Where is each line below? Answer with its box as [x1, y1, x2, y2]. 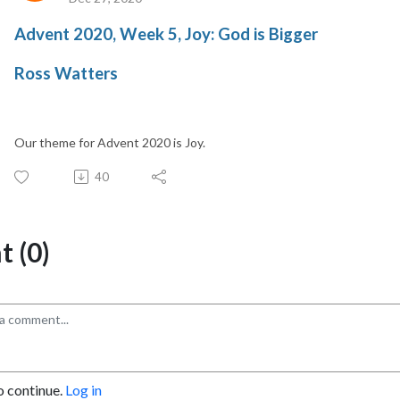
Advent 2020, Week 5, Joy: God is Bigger [14, 23, 318, 44]
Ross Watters [14, 62, 118, 83]
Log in [65, 380, 102, 398]
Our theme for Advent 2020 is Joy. [14, 134, 205, 150]
